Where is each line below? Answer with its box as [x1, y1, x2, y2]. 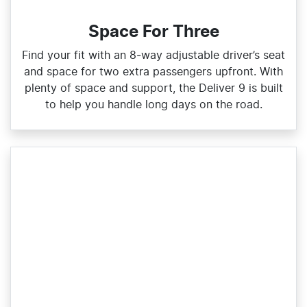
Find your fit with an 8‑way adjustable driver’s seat [22, 50, 285, 62]
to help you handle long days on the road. [45, 99, 262, 111]
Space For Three [88, 24, 219, 41]
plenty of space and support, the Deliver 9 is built [24, 83, 283, 95]
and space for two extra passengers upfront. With [24, 66, 283, 78]
